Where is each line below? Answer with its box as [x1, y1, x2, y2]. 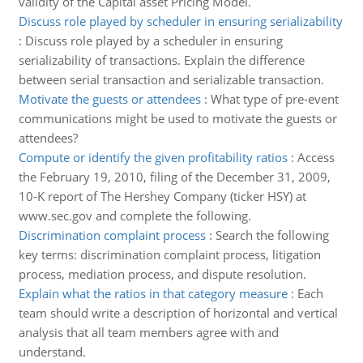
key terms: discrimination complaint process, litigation [18, 246, 321, 263]
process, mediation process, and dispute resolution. [18, 266, 306, 282]
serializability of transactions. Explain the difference [18, 52, 305, 68]
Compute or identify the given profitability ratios [18, 149, 288, 165]
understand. [18, 344, 86, 360]
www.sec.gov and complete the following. [18, 207, 251, 224]
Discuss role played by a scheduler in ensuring [24, 32, 283, 49]
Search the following [215, 227, 329, 243]
